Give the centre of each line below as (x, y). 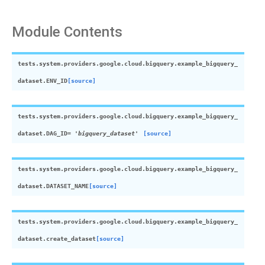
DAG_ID (57, 133)
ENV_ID (57, 81)
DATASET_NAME (67, 186)
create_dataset (71, 239)
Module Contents (67, 32)
